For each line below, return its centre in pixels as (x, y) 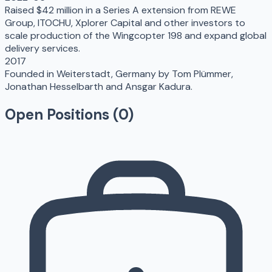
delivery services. (42, 48)
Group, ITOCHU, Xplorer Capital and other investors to (125, 22)
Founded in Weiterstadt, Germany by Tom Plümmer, (119, 73)
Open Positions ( (62, 114)
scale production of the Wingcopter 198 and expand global (136, 35)
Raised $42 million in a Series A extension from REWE (121, 10)
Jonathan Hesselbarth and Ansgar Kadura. (99, 86)
